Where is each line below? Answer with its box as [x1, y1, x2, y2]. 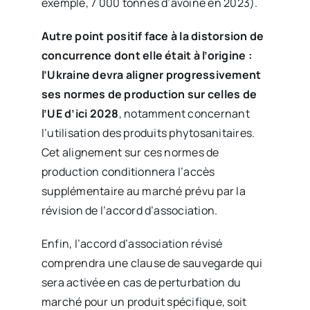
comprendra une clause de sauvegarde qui [41, 255, 263, 271]
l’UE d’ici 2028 [41, 106, 119, 121]
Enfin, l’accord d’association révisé [41, 236, 223, 251]
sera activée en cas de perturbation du [41, 275, 241, 290]
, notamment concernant [118, 106, 250, 121]
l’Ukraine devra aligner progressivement [41, 67, 262, 82]
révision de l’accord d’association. [41, 203, 218, 218]
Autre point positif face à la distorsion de [41, 28, 264, 44]
